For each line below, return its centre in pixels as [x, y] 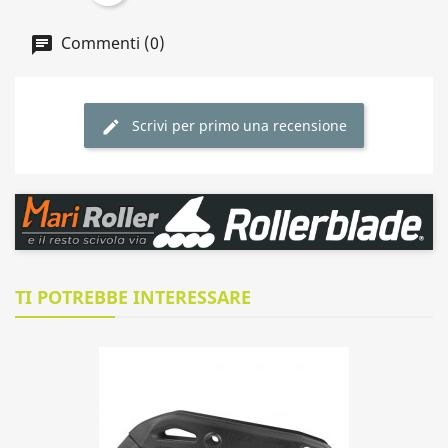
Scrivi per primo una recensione [239, 125]
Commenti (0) [111, 43]
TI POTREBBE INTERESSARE [133, 296]
